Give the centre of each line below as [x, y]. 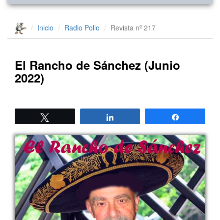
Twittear [68, 117]
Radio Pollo [82, 27]
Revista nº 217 [133, 27]
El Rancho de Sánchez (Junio [97, 65]
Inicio [45, 27]
